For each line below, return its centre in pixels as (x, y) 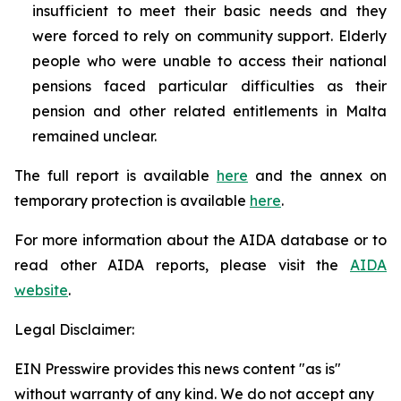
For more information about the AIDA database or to (200, 239)
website (41, 290)
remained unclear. (94, 136)
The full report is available (115, 175)
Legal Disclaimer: (74, 329)
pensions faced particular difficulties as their (209, 85)
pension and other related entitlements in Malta (209, 111)
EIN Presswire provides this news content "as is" (178, 368)
